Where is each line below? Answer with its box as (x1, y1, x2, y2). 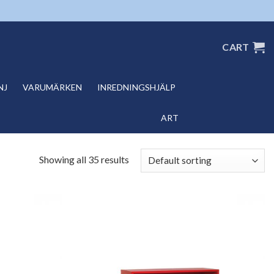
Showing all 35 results (39, 153, 129, 165)
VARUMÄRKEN (22, 82, 82, 92)
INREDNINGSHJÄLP (97, 82, 176, 92)
